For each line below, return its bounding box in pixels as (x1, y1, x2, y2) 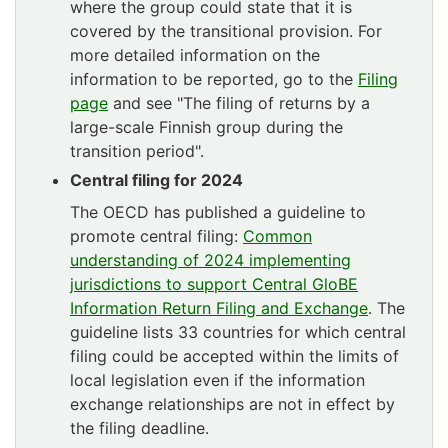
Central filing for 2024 (70, 169, 243, 190)
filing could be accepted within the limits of (70, 345, 399, 366)
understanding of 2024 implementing (70, 249, 351, 270)
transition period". (70, 140, 204, 161)
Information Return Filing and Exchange (70, 297, 368, 318)
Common (243, 225, 312, 246)
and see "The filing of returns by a (108, 92, 370, 113)
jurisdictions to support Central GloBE (70, 273, 358, 294)
